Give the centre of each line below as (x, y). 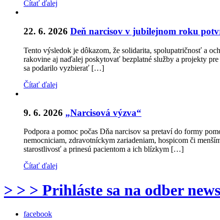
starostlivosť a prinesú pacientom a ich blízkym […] (104, 149)
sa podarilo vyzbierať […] (64, 68)
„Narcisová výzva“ (103, 112)
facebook (38, 214)
